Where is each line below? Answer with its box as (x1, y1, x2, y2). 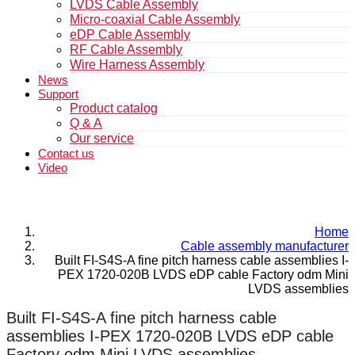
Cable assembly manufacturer (181, 239, 349, 253)
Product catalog (70, 101, 158, 115)
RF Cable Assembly (70, 43, 182, 56)
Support (38, 87, 78, 101)
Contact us (38, 147, 94, 160)
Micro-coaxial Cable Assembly (70, 13, 240, 26)
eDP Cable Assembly (70, 28, 190, 41)
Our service (70, 132, 134, 145)
